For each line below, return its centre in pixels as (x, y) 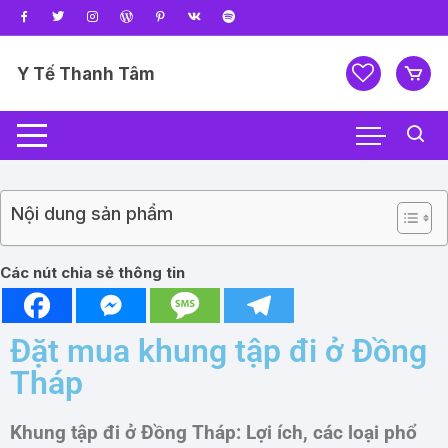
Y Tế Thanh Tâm (86, 73)
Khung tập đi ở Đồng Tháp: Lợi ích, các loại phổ (213, 433)
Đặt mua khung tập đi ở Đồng (218, 351)
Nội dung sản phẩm (92, 213)
